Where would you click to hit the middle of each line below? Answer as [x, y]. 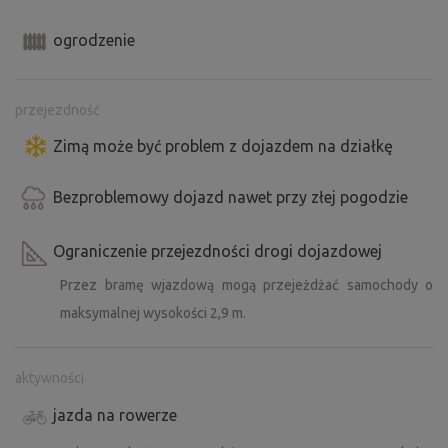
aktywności [49, 378]
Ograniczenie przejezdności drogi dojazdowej [217, 251]
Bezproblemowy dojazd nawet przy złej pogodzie [230, 197]
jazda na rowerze [115, 415]
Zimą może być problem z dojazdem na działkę [223, 146]
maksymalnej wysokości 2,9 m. [153, 313]
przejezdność [57, 110]
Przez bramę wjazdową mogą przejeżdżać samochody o [246, 285]
